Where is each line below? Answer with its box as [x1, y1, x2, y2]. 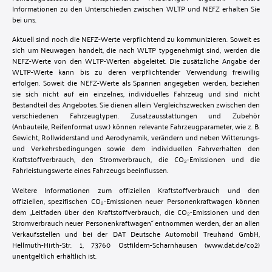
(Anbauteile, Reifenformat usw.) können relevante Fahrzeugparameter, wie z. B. [12, 120, 260, 133]
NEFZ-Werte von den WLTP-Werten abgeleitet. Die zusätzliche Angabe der [12, 54, 260, 67]
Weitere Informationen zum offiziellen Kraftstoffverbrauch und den [12, 183, 260, 196]
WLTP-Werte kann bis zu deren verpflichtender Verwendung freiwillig [12, 65, 260, 78]
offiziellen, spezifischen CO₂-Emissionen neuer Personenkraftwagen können [12, 194, 260, 207]
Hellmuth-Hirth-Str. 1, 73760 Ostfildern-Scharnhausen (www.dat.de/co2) [12, 237, 260, 251]
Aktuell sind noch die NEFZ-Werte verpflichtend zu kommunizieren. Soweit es [12, 32, 260, 46]
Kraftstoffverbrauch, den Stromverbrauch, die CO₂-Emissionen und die [12, 152, 260, 166]
